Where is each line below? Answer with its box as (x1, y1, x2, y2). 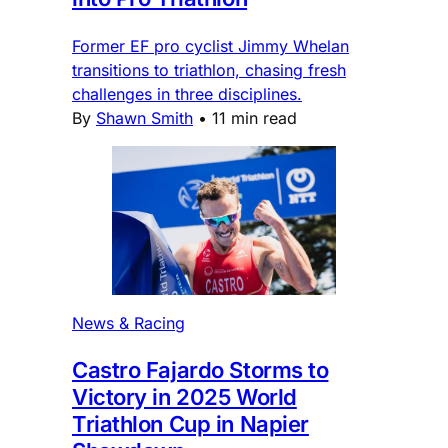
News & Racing (72, 312, 185, 333)
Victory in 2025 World (72, 383, 297, 410)
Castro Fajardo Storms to (72, 356, 329, 383)
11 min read (212, 107, 297, 128)
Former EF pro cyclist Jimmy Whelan (72, 35, 349, 56)
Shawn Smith (96, 107, 193, 128)
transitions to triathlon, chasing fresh (72, 59, 346, 80)
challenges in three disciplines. (72, 83, 302, 104)
